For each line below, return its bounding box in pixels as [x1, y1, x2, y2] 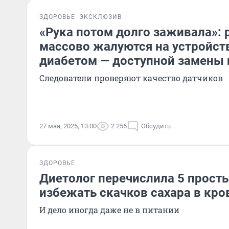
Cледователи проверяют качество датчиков [39, 73, 223, 83]
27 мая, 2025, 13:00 [39, 122, 97, 130]
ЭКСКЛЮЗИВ [79, 13, 122, 20]
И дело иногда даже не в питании [39, 204, 179, 215]
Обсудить [141, 122, 171, 130]
